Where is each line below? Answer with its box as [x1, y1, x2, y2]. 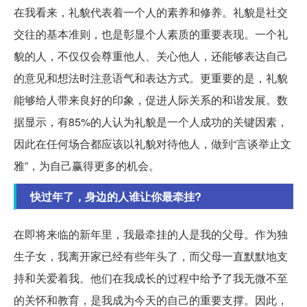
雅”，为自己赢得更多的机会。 [14, 158, 160, 174]
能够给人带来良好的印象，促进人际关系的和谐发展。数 [14, 92, 288, 108]
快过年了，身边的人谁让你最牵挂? [30, 188, 201, 205]
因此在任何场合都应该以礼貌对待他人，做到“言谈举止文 [14, 136, 291, 152]
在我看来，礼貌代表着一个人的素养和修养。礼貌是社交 [14, 4, 288, 21]
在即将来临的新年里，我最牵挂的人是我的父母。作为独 [14, 226, 288, 243]
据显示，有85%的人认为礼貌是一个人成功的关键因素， [14, 114, 288, 130]
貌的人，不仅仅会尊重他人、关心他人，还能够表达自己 [14, 48, 288, 64]
